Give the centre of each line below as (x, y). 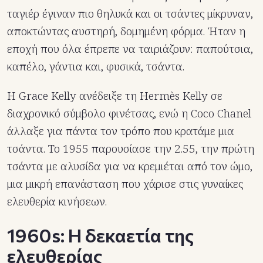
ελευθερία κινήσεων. (57, 201)
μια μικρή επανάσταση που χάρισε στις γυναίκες (125, 183)
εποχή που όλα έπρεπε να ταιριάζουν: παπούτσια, (130, 48)
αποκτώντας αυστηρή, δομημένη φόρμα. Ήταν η (126, 31)
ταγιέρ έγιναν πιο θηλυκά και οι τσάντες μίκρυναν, (130, 13)
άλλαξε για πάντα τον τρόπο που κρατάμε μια (121, 131)
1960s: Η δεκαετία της (100, 235)
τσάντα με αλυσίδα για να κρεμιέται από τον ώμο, (130, 166)
